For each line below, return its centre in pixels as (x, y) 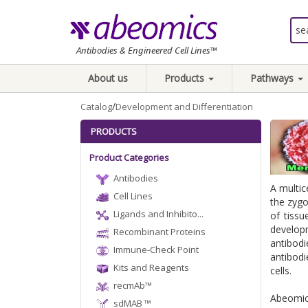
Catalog (96, 107)
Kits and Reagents (151, 267)
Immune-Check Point (156, 250)
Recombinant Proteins (159, 232)
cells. (280, 270)
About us (108, 78)
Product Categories (129, 157)
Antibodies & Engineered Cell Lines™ (147, 50)
